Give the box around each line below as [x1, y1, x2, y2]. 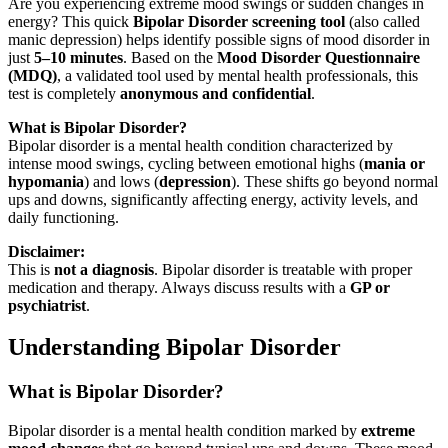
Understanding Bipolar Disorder [8, 334, 347, 361]
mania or [364, 154, 425, 172]
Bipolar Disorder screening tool [133, 12, 345, 30]
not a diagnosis [54, 260, 154, 278]
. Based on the [123, 48, 217, 66]
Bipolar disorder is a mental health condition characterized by [8, 136, 393, 154]
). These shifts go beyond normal [231, 172, 438, 190]
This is [8, 260, 54, 278]
